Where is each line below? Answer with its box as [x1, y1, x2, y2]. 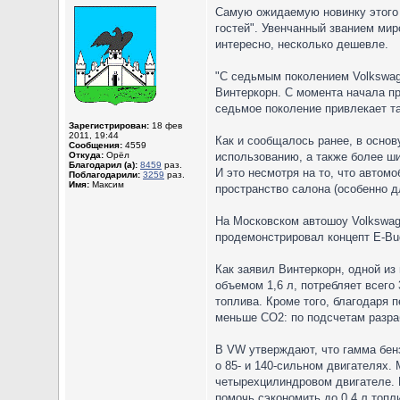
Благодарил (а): [69, 160, 137, 170]
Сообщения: [69, 140, 122, 150]
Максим [89, 179, 124, 189]
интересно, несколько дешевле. [215, 37, 388, 51]
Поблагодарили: [69, 170, 140, 179]
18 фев [149, 121, 182, 130]
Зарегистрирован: [69, 121, 149, 130]
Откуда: [69, 150, 104, 160]
